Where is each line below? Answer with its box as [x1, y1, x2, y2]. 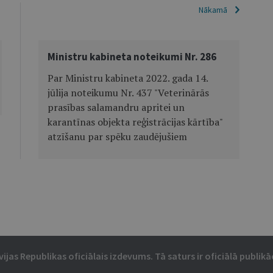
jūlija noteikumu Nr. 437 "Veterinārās [47, 86, 209, 99]
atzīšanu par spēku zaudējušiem [47, 130, 187, 143]
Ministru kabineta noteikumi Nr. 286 [47, 50, 216, 63]
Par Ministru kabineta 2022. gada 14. [47, 71, 208, 85]
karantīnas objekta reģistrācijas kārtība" [47, 115, 222, 129]
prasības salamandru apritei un [47, 101, 185, 114]
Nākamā [198, 4, 227, 15]
